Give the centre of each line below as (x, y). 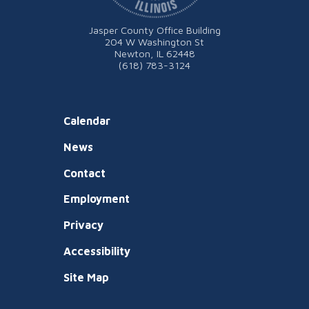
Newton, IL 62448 (154, 53)
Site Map (86, 277)
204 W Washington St (154, 42)
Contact (84, 173)
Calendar (87, 121)
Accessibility (97, 251)
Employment (97, 199)
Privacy (83, 225)
